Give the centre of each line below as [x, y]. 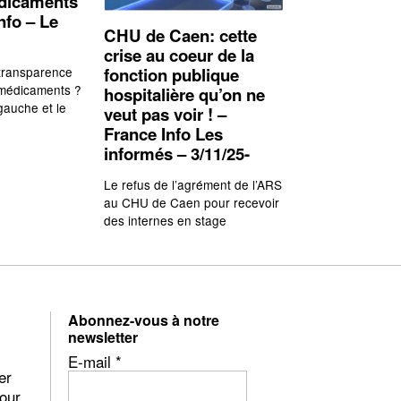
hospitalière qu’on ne [184, 94]
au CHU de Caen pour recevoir [192, 203]
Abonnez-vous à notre [144, 320]
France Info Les [163, 133]
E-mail [92, 362]
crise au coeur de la [179, 55]
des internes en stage [165, 221]
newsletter [103, 337]
